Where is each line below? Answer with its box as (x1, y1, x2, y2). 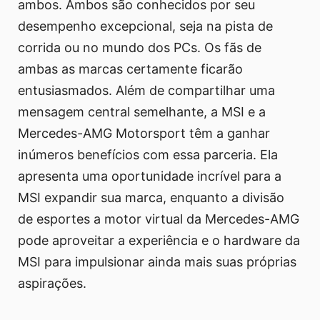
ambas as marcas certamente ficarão (18, 61, 243, 77)
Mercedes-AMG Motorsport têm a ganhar (18, 126, 270, 141)
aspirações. (18, 276, 86, 291)
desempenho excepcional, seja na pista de (18, 19, 273, 34)
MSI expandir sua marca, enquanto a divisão (18, 190, 284, 206)
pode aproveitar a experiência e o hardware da (18, 233, 300, 249)
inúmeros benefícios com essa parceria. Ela (18, 147, 278, 163)
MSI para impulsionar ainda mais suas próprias (18, 254, 296, 270)
